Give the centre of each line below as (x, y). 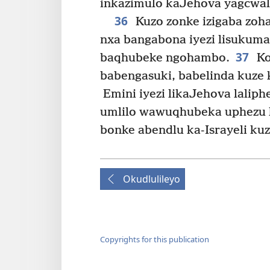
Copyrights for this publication (155, 240)
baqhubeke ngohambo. (165, 58)
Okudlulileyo (152, 179)
